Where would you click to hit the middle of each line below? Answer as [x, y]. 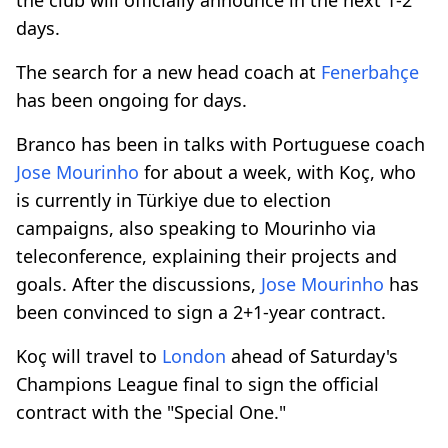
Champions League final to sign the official [197, 383]
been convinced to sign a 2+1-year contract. [201, 311]
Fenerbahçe [370, 71]
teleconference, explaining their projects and [206, 255]
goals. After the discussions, [138, 283]
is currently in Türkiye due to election [173, 199]
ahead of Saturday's [312, 355]
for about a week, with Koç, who [277, 171]
